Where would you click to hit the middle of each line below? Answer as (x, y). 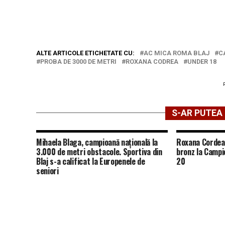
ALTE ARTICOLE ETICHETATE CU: (85, 53)
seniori (47, 171)
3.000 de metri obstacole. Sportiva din (99, 151)
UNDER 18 (202, 61)
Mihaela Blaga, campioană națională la (97, 142)
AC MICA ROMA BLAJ (177, 53)
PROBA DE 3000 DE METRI (78, 61)
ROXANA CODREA (152, 61)
